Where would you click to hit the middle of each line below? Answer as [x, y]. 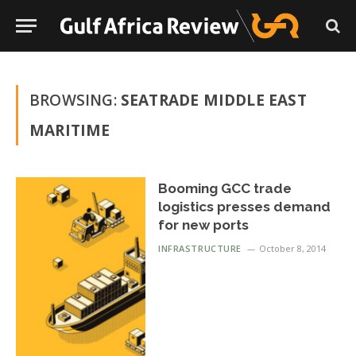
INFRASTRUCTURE [200, 248]
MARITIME [70, 130]
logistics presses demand [245, 207]
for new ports [204, 225]
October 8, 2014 [292, 248]
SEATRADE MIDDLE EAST [213, 100]
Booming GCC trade [225, 188]
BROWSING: [75, 100]
